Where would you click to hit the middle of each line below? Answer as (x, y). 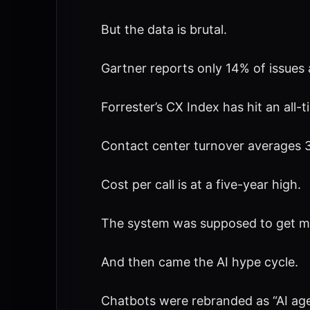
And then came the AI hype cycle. (199, 262)
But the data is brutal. (164, 29)
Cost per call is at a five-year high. (201, 184)
